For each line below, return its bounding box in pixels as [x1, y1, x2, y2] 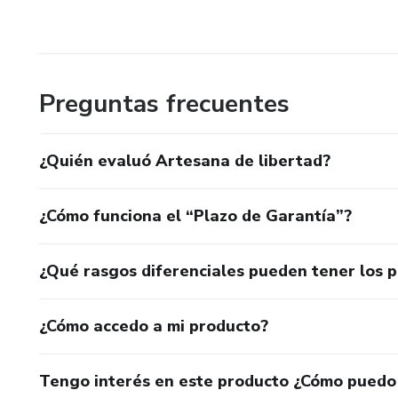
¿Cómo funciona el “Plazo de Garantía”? [39, 204, 352, 227]
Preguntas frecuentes [39, 86, 290, 121]
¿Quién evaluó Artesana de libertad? [39, 149, 330, 171]
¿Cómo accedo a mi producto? [39, 314, 268, 337]
